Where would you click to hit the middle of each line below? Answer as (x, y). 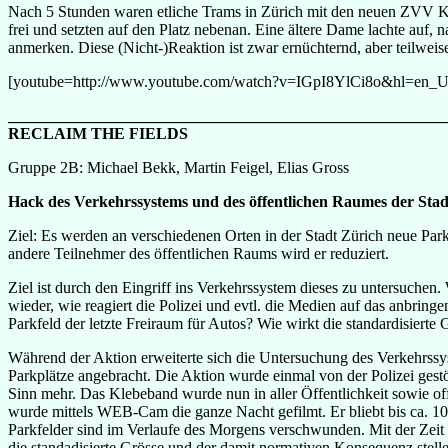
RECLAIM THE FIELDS (98, 133)
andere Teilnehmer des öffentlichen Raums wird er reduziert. (198, 253)
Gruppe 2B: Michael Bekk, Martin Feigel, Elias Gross (178, 167)
